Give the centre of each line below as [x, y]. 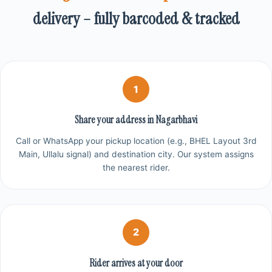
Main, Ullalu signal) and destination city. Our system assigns [136, 154]
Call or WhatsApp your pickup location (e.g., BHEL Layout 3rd [136, 141]
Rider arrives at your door [136, 263]
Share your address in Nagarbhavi [136, 120]
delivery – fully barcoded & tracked [136, 19]
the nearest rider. [136, 167]
